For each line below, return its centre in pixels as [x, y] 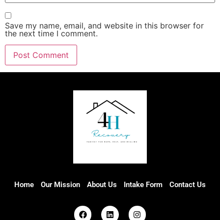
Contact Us [188, 185]
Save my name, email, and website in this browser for [104, 26]
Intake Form [143, 185]
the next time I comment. [51, 34]
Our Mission [60, 185]
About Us [102, 185]
